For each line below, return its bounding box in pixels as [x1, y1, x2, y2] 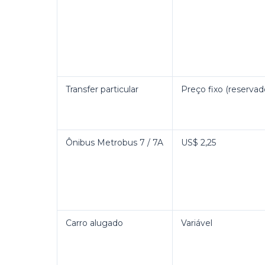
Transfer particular [66, 84, 138, 95]
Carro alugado [66, 218, 123, 228]
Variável [181, 218, 212, 228]
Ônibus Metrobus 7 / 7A [66, 137, 163, 148]
